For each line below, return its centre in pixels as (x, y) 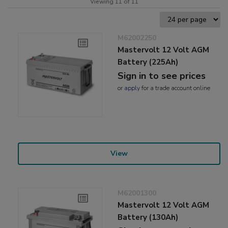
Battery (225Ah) (148, 62)
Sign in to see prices (162, 76)
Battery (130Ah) (148, 218)
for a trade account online (175, 88)
